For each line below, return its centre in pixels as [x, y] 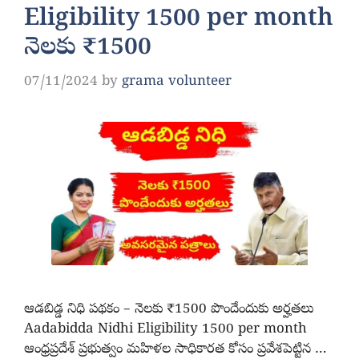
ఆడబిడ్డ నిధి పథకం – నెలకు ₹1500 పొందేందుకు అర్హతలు [169, 310]
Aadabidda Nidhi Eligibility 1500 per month [165, 330]
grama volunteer [177, 82]
